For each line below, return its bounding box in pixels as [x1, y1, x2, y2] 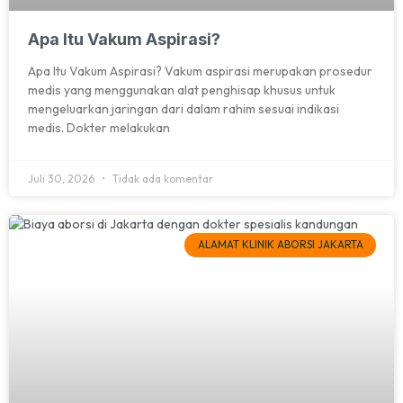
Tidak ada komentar [110, 172, 213, 186]
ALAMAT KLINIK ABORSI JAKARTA [197, 237, 363, 252]
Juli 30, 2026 [28, 172, 97, 186]
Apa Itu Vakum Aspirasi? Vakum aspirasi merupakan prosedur [28, 63, 372, 80]
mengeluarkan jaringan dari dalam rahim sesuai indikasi [28, 101, 339, 118]
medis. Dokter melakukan [28, 120, 170, 137]
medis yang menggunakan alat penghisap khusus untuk [28, 82, 336, 99]
